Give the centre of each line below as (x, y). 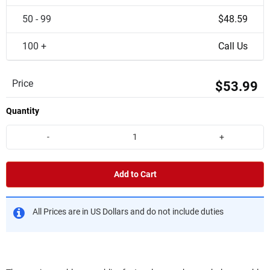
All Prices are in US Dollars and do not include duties (128, 212)
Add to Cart (135, 174)
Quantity (23, 111)
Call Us (233, 46)
